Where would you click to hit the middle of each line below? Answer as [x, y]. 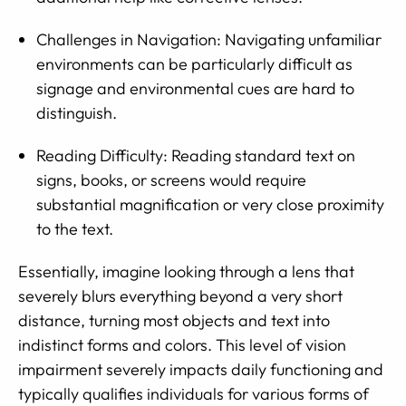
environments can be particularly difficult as [194, 64]
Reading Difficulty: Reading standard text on [196, 155]
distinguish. [77, 113]
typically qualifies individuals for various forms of [193, 394]
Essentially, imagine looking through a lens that [186, 271]
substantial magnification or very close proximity [210, 204]
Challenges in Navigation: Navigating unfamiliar [209, 39]
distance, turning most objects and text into [174, 320]
